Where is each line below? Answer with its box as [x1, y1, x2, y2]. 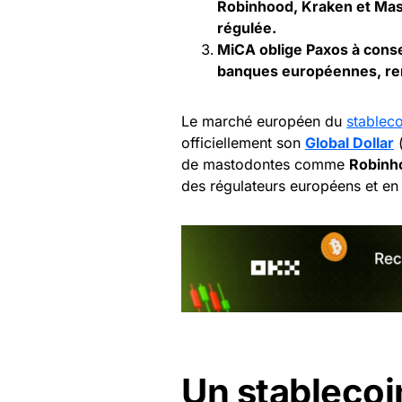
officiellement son [181, 134, 305, 152]
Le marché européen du [181, 112, 346, 130]
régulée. [217, 19, 276, 37]
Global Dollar [305, 134, 394, 152]
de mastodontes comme [181, 155, 349, 173]
